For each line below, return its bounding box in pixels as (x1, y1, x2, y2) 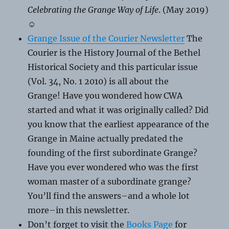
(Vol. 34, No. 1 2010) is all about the (28, 76, 169, 87)
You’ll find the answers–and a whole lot (28, 191, 190, 201)
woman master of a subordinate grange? (28, 176, 192, 187)
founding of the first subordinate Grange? (28, 148, 198, 158)
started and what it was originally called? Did (28, 105, 209, 116)
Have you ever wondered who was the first (28, 162, 199, 173)
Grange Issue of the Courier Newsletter (28, 33, 185, 44)
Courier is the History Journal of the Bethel (28, 48, 201, 58)
